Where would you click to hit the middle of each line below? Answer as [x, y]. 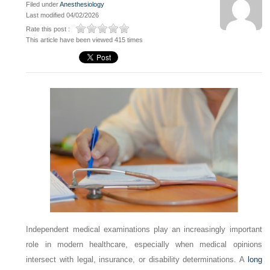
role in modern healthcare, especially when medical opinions [144, 244]
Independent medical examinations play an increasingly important [144, 229]
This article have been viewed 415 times [85, 40]
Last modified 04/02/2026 [63, 15]
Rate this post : [48, 29]
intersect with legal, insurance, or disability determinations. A [137, 259]
